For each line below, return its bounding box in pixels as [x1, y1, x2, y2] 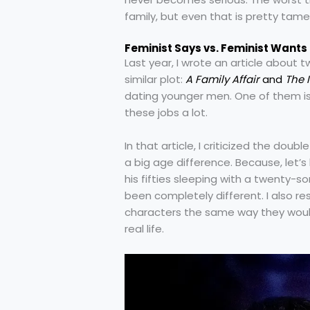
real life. [125, 221, 164, 236]
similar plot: [125, 71, 185, 86]
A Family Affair [185, 71, 259, 86]
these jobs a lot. [125, 104, 208, 120]
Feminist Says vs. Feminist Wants [125, 40, 307, 55]
